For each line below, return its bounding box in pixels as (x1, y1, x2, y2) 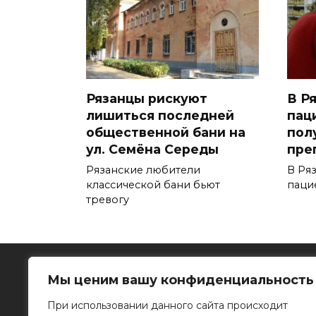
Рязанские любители (86, 163, 200, 176)
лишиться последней (86, 107, 234, 123)
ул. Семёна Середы (86, 141, 219, 157)
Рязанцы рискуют (86, 90, 207, 106)
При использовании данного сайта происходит (47, 299, 288, 312)
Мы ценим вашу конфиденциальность (47, 272, 314, 288)
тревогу (86, 193, 129, 206)
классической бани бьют (86, 178, 220, 191)
